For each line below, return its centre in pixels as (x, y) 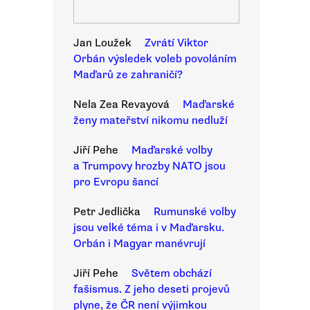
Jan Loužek (102, 43)
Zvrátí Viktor (176, 43)
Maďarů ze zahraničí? (128, 75)
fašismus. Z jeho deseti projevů (152, 289)
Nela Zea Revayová (121, 104)
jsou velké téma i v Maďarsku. (149, 228)
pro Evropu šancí (116, 182)
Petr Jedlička (107, 212)
